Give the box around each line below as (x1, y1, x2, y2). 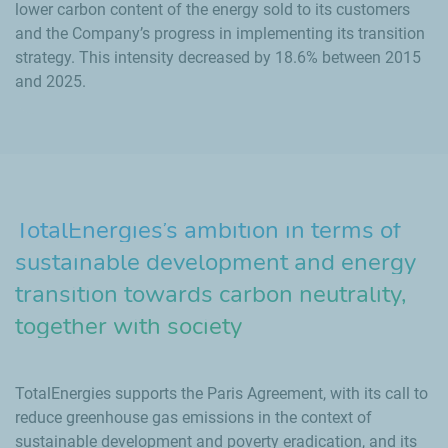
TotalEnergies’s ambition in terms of (15, 214, 401, 246)
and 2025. (15, 72, 86, 91)
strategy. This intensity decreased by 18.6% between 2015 (15, 48, 421, 67)
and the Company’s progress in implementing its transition (15, 24, 425, 43)
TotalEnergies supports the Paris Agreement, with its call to (15, 384, 428, 403)
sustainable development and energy (15, 246, 416, 278)
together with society (15, 310, 242, 342)
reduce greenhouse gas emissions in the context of (15, 408, 372, 427)
